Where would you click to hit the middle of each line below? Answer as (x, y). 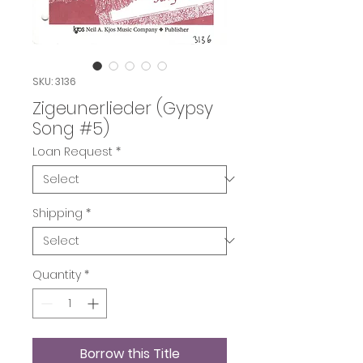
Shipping (58, 213)
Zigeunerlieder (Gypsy (123, 108)
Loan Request (73, 151)
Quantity (57, 274)
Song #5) (71, 128)
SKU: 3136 (54, 81)
